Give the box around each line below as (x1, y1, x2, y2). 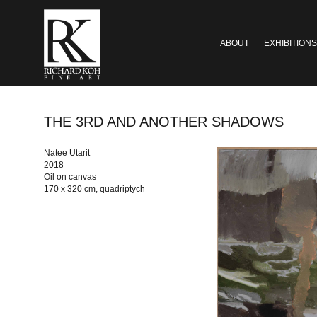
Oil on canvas (44, 171, 96, 182)
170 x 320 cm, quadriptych (44, 183, 145, 194)
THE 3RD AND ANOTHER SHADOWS (44, 113, 284, 129)
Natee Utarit (44, 147, 90, 158)
